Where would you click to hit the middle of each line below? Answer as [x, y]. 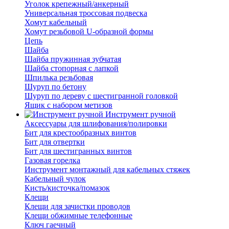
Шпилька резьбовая [59, 78]
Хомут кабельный [56, 22]
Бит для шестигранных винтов [78, 151]
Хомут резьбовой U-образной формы [89, 32]
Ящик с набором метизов [68, 105]
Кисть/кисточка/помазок [67, 188]
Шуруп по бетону [55, 87]
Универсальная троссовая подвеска [86, 13]
